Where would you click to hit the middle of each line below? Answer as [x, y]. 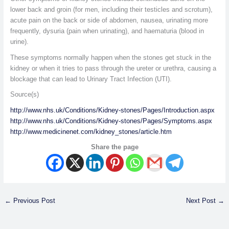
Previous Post [33, 200]
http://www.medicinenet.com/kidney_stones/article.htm [91, 131]
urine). [19, 42]
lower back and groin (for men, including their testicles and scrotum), [111, 9]
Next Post [202, 200]
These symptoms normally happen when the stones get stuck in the [110, 57]
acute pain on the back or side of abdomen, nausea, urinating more [109, 20]
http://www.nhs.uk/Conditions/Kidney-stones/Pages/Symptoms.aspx [111, 121]
